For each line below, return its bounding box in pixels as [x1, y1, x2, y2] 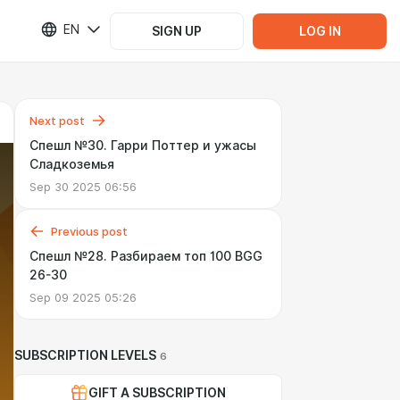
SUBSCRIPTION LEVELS [14, 348, 156, 362]
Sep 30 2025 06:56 [29, 179, 137, 194]
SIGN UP [152, 23, 202, 38]
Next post [29, 113, 85, 128]
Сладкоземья [29, 157, 114, 171]
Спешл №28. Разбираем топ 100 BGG [29, 249, 262, 263]
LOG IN [298, 23, 341, 38]
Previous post [51, 224, 128, 238]
